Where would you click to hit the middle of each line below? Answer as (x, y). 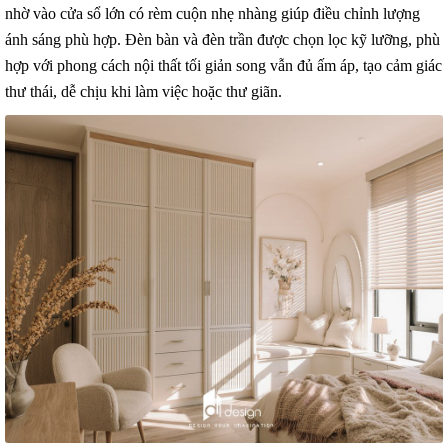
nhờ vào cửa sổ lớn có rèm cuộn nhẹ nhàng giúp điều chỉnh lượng (212, 13)
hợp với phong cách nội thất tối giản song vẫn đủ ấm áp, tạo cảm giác (223, 65)
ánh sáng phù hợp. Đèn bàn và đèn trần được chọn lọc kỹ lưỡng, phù (222, 39)
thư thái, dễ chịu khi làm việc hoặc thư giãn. (143, 91)
